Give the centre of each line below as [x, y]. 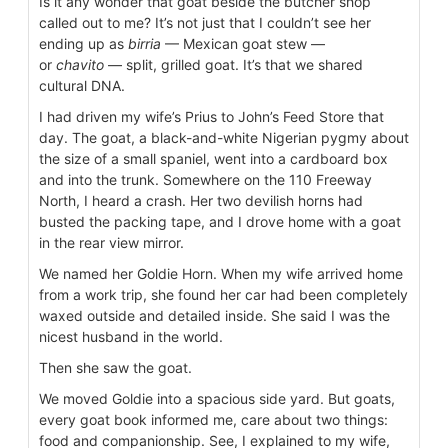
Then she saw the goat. [115, 368]
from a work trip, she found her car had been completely [223, 295]
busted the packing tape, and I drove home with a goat [220, 222]
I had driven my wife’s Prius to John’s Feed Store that [211, 117]
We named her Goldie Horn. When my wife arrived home [221, 274]
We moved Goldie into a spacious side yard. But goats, [217, 399]
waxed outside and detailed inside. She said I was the [214, 316]
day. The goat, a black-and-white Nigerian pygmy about [224, 138]
